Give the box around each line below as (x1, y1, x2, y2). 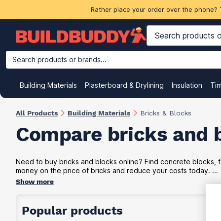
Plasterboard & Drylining (85, 81, 164, 89)
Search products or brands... (12, 55, 107, 64)
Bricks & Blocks (140, 109, 191, 117)
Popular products (22, 203, 123, 218)
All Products (16, 109, 58, 117)
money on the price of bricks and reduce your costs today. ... (16, 166, 218, 175)
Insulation (172, 81, 202, 89)
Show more (16, 177, 54, 185)
